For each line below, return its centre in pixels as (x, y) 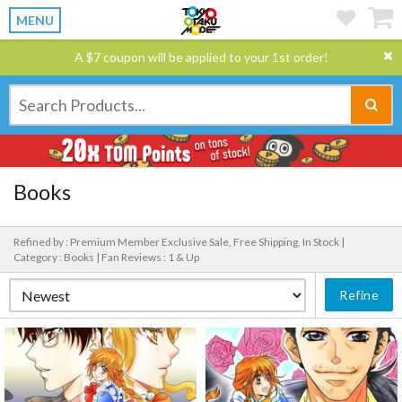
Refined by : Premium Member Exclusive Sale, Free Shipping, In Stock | (179, 242)
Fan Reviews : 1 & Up (150, 257)
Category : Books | (57, 257)
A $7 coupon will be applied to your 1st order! (201, 57)
